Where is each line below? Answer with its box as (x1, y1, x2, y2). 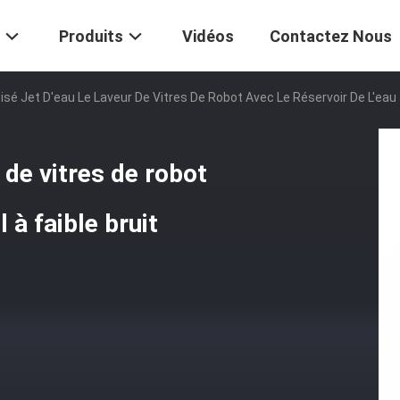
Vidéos (182, 27, 234, 46)
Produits (59, 27, 123, 46)
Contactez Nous (270, 27, 392, 46)
